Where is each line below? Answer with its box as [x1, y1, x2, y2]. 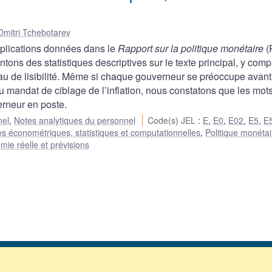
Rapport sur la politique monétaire [118, 41, 263, 56]
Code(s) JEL [148, 114, 199, 127]
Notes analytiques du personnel [14, 114, 135, 127]
